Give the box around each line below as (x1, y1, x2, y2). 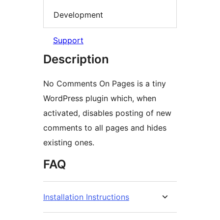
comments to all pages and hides (43, 123, 166, 133)
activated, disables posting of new (43, 108, 171, 118)
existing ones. (43, 137, 94, 148)
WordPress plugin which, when (43, 93, 156, 104)
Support (53, 35, 83, 46)
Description (43, 52, 109, 67)
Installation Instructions (43, 192, 129, 202)
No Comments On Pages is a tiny (43, 79, 166, 89)
